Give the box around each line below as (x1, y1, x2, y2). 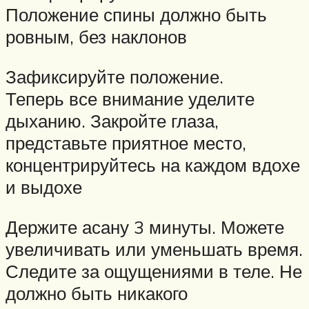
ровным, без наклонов (6, 26, 187, 48)
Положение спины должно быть (6, 3, 267, 26)
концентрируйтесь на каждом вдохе (6, 153, 300, 176)
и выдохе (6, 175, 82, 198)
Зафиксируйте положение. (6, 65, 223, 88)
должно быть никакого (6, 281, 188, 304)
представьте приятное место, (6, 131, 246, 154)
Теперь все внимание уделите (6, 87, 255, 110)
